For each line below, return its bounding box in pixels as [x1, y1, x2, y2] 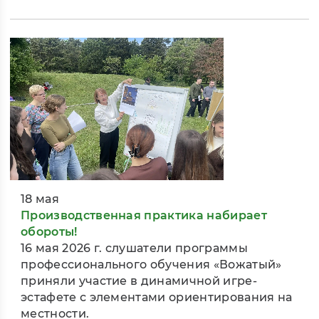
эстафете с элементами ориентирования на [21, 291, 293, 305]
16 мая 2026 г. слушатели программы [21, 241, 248, 256]
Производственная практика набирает [21, 209, 267, 223]
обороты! [21, 225, 78, 239]
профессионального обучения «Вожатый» [21, 258, 282, 272]
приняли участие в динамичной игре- [21, 274, 257, 288]
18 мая [21, 192, 59, 206]
